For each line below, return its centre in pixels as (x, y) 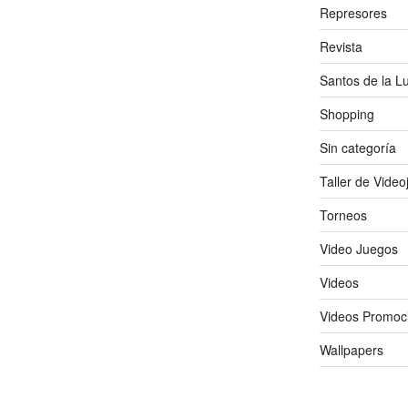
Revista (341, 46)
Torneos (343, 214)
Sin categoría (357, 147)
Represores (353, 12)
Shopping (347, 113)
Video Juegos (358, 248)
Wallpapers (351, 349)
